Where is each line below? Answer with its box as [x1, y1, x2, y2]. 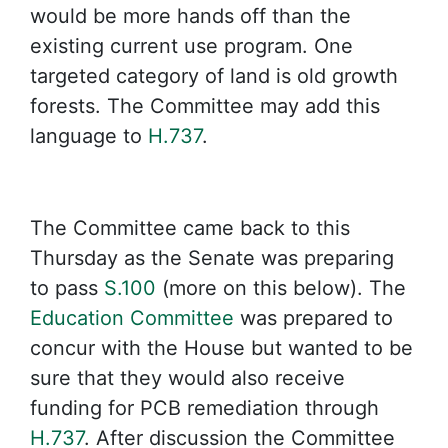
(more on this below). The [156, 275, 406, 300]
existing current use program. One [30, 33, 353, 58]
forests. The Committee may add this [30, 93, 380, 118]
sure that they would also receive [30, 365, 345, 390]
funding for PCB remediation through [30, 395, 379, 420]
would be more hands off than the [30, 3, 351, 28]
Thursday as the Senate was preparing [30, 245, 394, 270]
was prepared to [234, 305, 393, 330]
